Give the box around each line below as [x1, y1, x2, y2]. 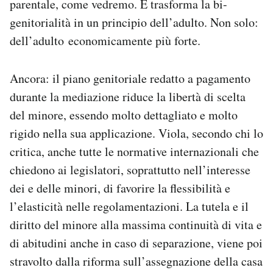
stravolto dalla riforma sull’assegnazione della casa [10, 252, 263, 269]
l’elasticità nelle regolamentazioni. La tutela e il [10, 197, 249, 214]
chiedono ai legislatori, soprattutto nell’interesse [10, 161, 250, 178]
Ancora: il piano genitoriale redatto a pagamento [10, 69, 250, 87]
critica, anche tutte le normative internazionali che [10, 143, 259, 160]
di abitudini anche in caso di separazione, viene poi [10, 234, 263, 251]
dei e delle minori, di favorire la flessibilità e [10, 179, 230, 196]
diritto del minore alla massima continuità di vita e [10, 216, 262, 233]
